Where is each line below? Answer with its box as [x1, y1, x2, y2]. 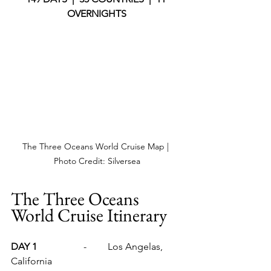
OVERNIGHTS [67, 7, 126, 19]
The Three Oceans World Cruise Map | [22, 141, 171, 152]
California [11, 255, 52, 267]
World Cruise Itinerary [11, 203, 167, 227]
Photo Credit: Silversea [53, 155, 140, 167]
